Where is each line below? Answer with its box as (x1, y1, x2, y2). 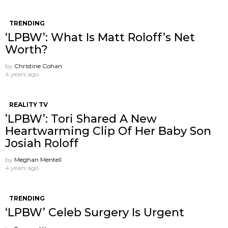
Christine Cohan (14, 62, 62, 70)
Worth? (5, 43, 48, 57)
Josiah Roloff (5, 136, 78, 151)
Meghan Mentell (14, 156, 62, 164)
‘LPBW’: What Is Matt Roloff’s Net (5, 31, 195, 45)
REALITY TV (9, 101, 48, 109)
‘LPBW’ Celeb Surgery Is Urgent (5, 206, 184, 220)
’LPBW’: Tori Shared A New (5, 112, 157, 126)
